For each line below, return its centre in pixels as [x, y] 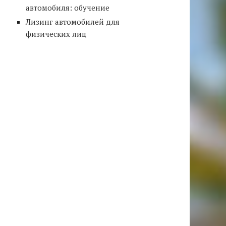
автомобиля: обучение [67, 8]
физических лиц [56, 34]
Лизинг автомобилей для [72, 22]
